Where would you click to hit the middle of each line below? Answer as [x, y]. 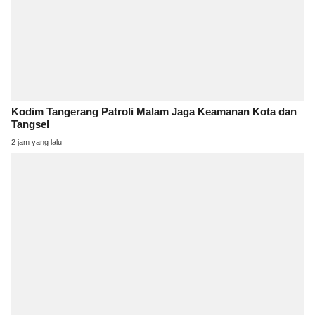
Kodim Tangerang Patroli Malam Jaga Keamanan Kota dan [154, 112]
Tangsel [30, 125]
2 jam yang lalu [37, 142]
